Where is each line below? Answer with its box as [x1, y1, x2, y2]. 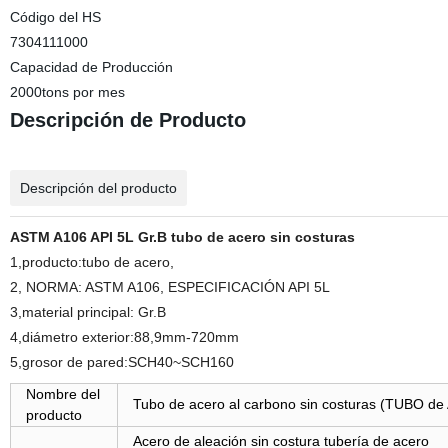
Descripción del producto [19, 180, 177, 196]
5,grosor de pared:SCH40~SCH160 [9, 354, 234, 370]
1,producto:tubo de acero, [9, 254, 182, 270]
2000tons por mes [9, 84, 125, 100]
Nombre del [25, 386, 100, 402]
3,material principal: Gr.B [9, 304, 166, 320]
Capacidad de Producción [9, 59, 173, 75]
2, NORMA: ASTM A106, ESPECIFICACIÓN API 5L [9, 279, 337, 295]
